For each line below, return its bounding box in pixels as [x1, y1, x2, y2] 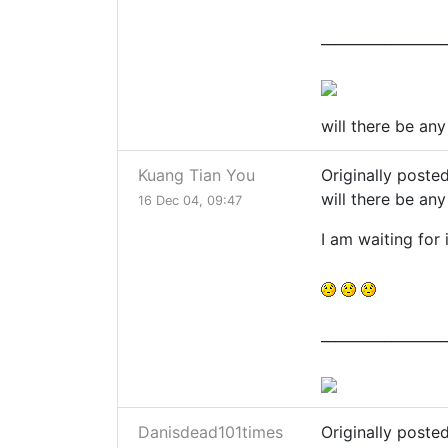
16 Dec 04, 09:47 [138, 193, 242, 209]
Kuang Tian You [138, 165, 255, 186]
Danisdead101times [138, 422, 283, 443]
